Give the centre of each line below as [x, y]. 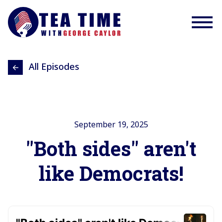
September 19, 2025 [111, 125]
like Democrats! [111, 173]
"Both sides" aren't [111, 149]
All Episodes [54, 67]
